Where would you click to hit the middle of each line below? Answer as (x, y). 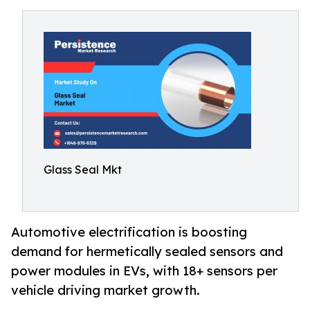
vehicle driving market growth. (106, 290)
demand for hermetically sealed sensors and (147, 252)
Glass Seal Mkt (83, 170)
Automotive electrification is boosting (129, 232)
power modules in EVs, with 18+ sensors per (144, 271)
